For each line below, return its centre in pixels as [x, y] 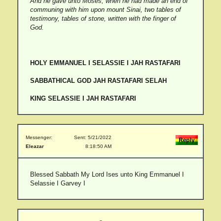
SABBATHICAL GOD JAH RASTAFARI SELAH [98, 81]
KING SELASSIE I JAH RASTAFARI [83, 98]
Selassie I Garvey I [57, 183]
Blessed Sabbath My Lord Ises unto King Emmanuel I [107, 174]
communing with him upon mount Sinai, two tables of [105, 10]
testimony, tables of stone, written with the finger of [103, 18]
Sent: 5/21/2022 [93, 137]
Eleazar [35, 146]
